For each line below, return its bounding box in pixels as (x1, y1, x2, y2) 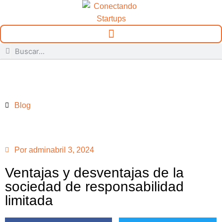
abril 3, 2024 (51, 146, 94, 154)
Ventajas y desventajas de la (5, 165, 184, 180)
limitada (5, 193, 53, 208)
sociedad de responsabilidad (5, 179, 184, 194)
